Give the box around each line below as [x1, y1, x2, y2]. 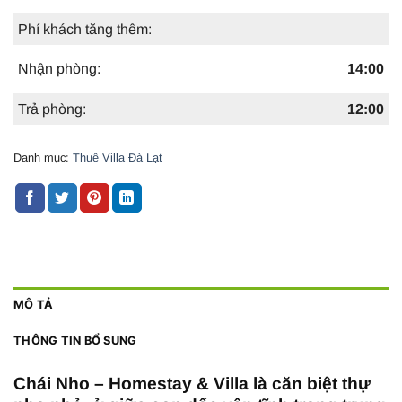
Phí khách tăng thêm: [18, 21, 152, 37]
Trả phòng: [18, 101, 86, 118]
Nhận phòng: [18, 61, 100, 77]
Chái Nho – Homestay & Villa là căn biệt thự [13, 373, 371, 393]
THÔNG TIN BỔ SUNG [13, 333, 137, 347]
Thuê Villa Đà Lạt [73, 150, 162, 164]
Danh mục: [13, 150, 73, 164]
